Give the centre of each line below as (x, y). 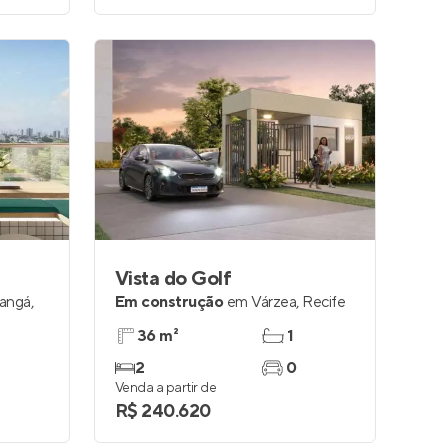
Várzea (274, 302)
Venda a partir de (166, 388)
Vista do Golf (173, 279)
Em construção (169, 302)
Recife (324, 302)
